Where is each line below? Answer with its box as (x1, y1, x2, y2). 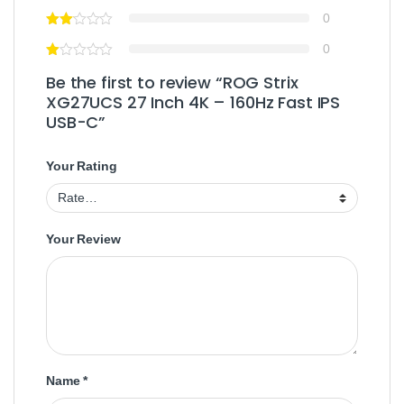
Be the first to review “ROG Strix (46, 71, 298, 95)
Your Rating (46, 159, 117, 174)
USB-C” (46, 111, 106, 134)
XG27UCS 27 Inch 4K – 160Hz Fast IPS (46, 91, 341, 115)
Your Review (46, 231, 121, 246)
